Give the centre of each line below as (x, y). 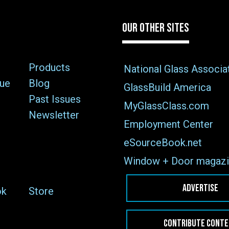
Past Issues (55, 99)
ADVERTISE (200, 188)
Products (49, 68)
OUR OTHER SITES (156, 28)
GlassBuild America (167, 87)
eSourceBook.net (163, 142)
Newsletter (54, 115)
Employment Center (168, 124)
